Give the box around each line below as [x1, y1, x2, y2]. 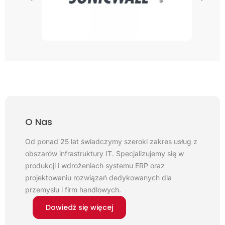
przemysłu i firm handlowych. [25, 185, 121, 194]
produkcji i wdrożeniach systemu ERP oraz [25, 161, 165, 170]
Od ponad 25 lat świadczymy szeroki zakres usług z [25, 137, 197, 146]
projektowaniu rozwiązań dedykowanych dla [25, 173, 172, 182]
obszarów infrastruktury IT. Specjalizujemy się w [25, 149, 184, 158]
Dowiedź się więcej [46, 202, 113, 212]
